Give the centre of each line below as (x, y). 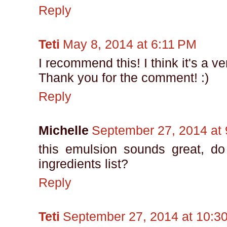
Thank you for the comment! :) (124, 78)
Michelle (64, 130)
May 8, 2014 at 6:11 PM (130, 44)
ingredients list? (83, 164)
